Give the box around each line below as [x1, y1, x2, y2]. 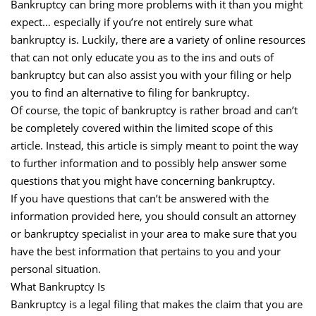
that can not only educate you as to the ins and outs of [11, 50, 274, 64]
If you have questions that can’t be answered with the [11, 191, 269, 205]
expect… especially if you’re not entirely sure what [11, 15, 253, 29]
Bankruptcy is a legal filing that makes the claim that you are [11, 297, 303, 311]
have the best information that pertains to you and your [11, 244, 281, 258]
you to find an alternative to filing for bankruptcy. [11, 85, 250, 99]
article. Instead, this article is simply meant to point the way [11, 138, 298, 152]
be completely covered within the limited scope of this [11, 121, 273, 135]
